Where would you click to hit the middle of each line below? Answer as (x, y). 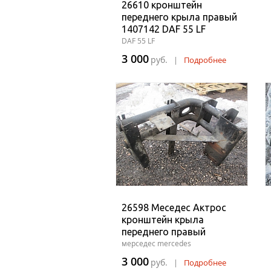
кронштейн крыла (163, 220)
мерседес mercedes (156, 243)
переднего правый (164, 232)
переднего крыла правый (179, 17)
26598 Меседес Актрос (174, 207)
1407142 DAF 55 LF (164, 29)
